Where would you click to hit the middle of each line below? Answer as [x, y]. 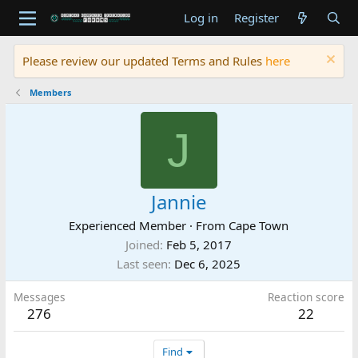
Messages [39, 297]
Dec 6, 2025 [208, 264]
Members [51, 92]
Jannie [179, 202]
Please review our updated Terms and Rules [143, 61]
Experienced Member [128, 225]
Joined [143, 245]
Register [256, 18]
